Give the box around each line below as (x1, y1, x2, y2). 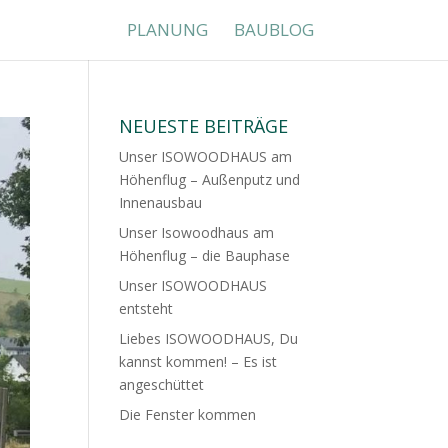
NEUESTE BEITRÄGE (119, 114, 289, 138)
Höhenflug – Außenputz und (119, 170, 301, 189)
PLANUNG (126, 18, 208, 41)
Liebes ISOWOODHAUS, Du (119, 329, 299, 348)
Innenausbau (119, 193, 203, 212)
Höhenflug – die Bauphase (119, 246, 291, 265)
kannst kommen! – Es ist (119, 352, 278, 371)
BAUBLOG (233, 18, 314, 41)
